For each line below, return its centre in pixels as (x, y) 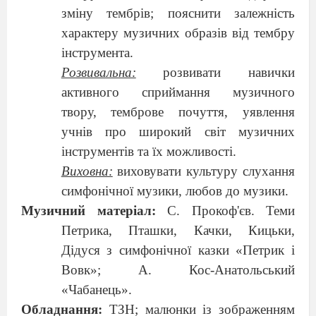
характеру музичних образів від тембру (178, 33)
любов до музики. (237, 191)
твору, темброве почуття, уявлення (178, 112)
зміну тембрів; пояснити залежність (178, 13)
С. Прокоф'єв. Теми (231, 211)
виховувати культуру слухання (206, 171)
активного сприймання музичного (178, 92)
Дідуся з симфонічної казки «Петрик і (178, 250)
